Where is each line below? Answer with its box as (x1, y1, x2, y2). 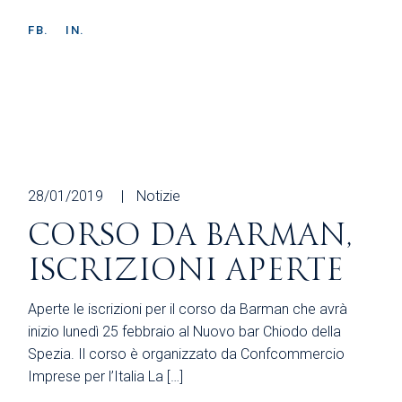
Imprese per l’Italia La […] (28, 367, 184, 385)
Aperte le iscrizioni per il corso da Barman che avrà (28, 300, 348, 318)
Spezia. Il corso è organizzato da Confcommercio (28, 345, 345, 363)
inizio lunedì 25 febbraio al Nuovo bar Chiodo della (28, 322, 342, 340)
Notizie (136, 187, 181, 205)
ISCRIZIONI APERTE (28, 251, 345, 289)
